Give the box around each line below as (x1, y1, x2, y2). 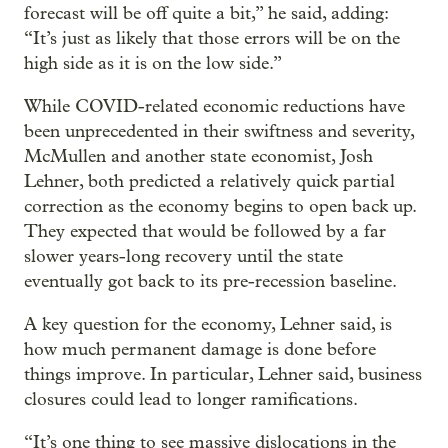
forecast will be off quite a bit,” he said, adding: (24, 3, 388, 24)
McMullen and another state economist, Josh (24, 146, 373, 167)
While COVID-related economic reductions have (24, 96, 405, 117)
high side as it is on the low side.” (24, 53, 282, 74)
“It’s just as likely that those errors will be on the (24, 28, 400, 49)
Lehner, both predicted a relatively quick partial (24, 171, 395, 192)
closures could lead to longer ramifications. (24, 389, 358, 410)
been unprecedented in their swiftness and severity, (24, 121, 414, 142)
